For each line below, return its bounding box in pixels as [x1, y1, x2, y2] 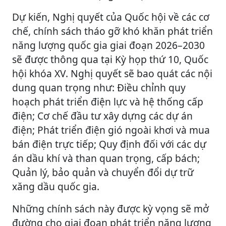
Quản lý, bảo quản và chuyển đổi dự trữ [12, 165, 194, 179]
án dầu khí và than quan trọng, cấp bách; [12, 151, 200, 165]
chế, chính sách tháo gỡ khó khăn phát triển [12, 24, 213, 38]
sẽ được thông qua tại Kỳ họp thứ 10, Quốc [12, 52, 208, 66]
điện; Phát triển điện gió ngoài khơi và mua [12, 123, 210, 137]
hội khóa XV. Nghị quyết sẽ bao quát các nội [12, 66, 212, 80]
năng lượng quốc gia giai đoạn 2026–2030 [12, 38, 205, 52]
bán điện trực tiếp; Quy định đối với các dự [12, 137, 206, 151]
